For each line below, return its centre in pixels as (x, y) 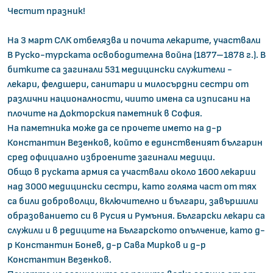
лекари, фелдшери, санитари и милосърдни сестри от (128, 84)
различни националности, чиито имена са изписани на (129, 99)
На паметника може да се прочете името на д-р (115, 128)
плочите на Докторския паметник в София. (105, 114)
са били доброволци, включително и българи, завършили (133, 201)
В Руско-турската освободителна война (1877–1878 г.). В (136, 55)
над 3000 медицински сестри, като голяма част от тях (132, 187)
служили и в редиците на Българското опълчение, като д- (136, 231)
